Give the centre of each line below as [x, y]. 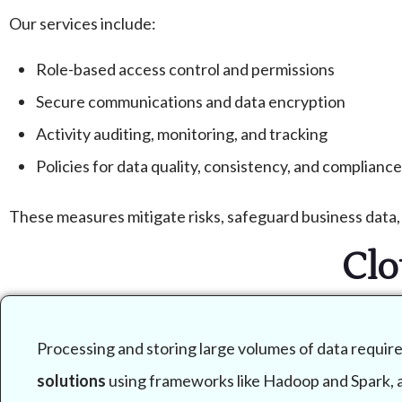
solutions [71, 381]
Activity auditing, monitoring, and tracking [182, 134]
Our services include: [83, 24]
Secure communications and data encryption [191, 102]
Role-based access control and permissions [185, 70]
